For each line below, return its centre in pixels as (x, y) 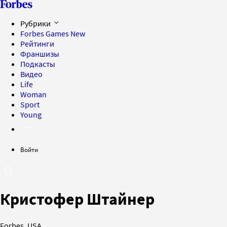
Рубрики (36, 23)
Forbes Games (45, 33)
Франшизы (40, 54)
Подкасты (38, 64)
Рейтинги (37, 44)
